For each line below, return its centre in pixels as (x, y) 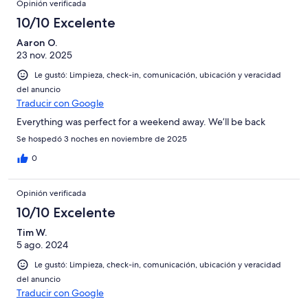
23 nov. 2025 (44, 55)
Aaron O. (37, 43)
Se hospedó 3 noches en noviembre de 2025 (102, 139)
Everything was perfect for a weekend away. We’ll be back (141, 122)
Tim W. (32, 233)
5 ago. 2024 (42, 245)
